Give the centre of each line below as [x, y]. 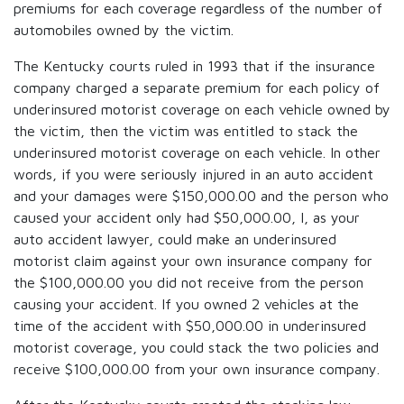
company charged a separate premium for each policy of [197, 87]
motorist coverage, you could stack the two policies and [196, 347]
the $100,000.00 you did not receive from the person [188, 282]
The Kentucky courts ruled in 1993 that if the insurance [194, 66]
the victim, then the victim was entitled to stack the [186, 131]
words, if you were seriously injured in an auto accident [193, 174]
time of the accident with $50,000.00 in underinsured [190, 326]
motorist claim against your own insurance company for [193, 261]
